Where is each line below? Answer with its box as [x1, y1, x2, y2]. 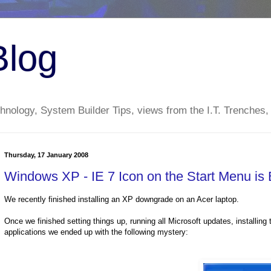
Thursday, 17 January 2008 [4, 151, 88, 159]
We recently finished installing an [4, 195, 122, 204]
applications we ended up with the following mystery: [4, 227, 188, 237]
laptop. [213, 195, 239, 204]
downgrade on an [133, 195, 197, 204]
